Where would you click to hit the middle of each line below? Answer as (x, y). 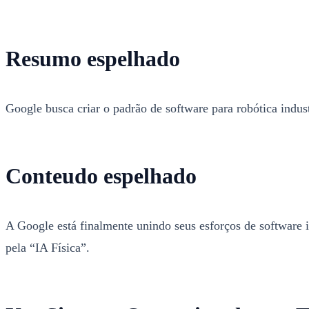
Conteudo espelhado (101, 176)
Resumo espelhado (93, 59)
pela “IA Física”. (48, 248)
